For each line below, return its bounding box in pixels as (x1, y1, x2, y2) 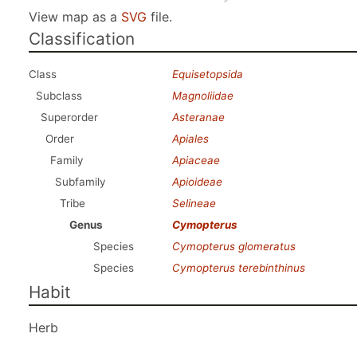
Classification (29, 29, 135, 49)
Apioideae (172, 175, 222, 188)
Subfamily (55, 175, 106, 188)
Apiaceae (172, 154, 220, 167)
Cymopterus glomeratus (172, 240, 296, 253)
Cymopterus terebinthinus (172, 261, 305, 274)
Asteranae (172, 111, 225, 124)
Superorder (41, 111, 98, 124)
